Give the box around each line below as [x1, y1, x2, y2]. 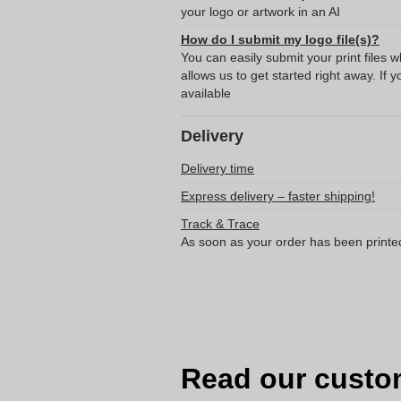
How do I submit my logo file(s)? [181, 32, 380, 47]
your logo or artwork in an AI [181, 4, 340, 19]
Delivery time [181, 161, 254, 175]
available [181, 86, 231, 100]
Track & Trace [181, 217, 260, 231]
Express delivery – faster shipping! [181, 189, 375, 203]
